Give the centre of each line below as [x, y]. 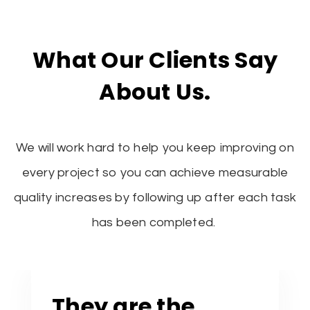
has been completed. [155, 223]
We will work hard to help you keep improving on [155, 148]
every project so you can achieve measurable [155, 173]
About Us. [155, 92]
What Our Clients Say [155, 60]
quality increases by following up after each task [155, 198]
